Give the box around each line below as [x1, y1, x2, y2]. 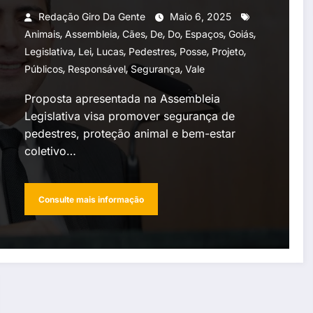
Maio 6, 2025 [169, 10, 231, 23]
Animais [24, 28, 60, 41]
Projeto [211, 45, 244, 58]
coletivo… [24, 144, 76, 159]
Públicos [24, 63, 63, 75]
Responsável [67, 63, 126, 75]
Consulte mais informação [38, 194, 144, 205]
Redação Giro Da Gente [38, 10, 145, 23]
